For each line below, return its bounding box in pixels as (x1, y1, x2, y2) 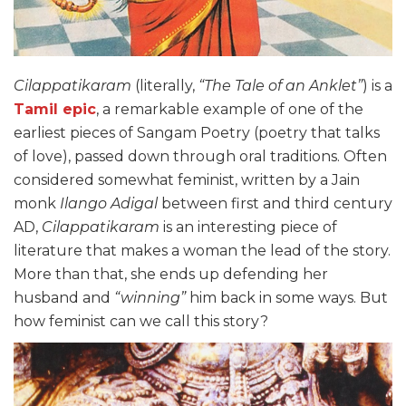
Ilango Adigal (60, 194, 158, 212)
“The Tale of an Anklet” (198, 76, 362, 94)
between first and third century (158, 194, 392, 212)
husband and (14, 288, 114, 306)
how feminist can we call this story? (14, 312, 268, 330)
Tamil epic (14, 100, 96, 118)
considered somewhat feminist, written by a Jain (14, 170, 360, 188)
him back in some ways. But (186, 288, 388, 306)
